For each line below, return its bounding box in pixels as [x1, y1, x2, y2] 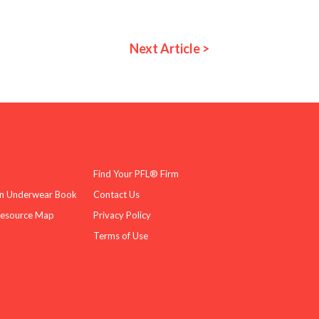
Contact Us [93, 188, 140, 200]
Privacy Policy [93, 209, 151, 221]
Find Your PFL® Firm [93, 167, 179, 179]
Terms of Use [93, 229, 148, 241]
